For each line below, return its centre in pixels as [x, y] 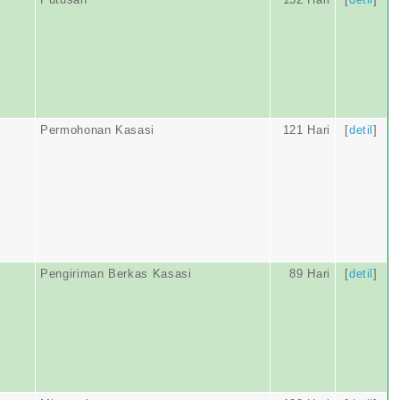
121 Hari [306, 130]
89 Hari [310, 274]
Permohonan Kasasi [98, 130]
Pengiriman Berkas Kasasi [116, 274]
